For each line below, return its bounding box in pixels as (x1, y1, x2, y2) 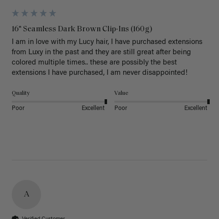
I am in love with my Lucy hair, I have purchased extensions (12, 38, 202, 46)
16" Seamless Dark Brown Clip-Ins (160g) (12, 25, 153, 33)
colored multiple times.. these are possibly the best (12, 59, 177, 66)
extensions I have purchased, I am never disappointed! (12, 69, 188, 77)
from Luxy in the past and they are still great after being (12, 48, 191, 56)
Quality (12, 90, 30, 96)
